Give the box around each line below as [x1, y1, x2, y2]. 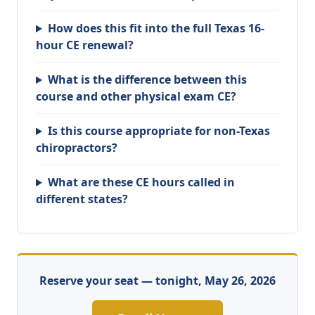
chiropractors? [36, 140, 117, 156]
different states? [36, 191, 128, 207]
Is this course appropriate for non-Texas [47, 123, 270, 139]
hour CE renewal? [36, 37, 134, 53]
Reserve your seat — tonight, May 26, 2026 [39, 273, 276, 289]
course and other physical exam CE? [36, 89, 236, 105]
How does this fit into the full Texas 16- [47, 20, 264, 37]
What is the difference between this [47, 72, 247, 88]
